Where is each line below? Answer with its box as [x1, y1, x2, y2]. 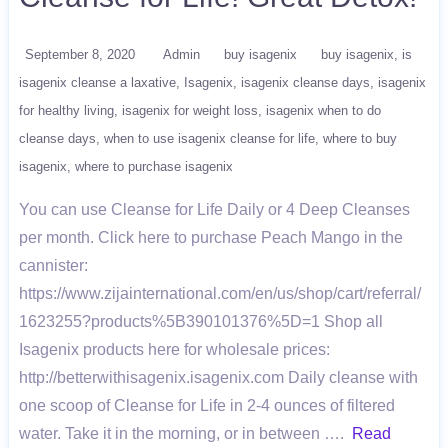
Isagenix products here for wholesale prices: [19, 341, 330, 358]
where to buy [323, 131, 397, 146]
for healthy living [19, 103, 114, 118]
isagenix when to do [266, 103, 381, 118]
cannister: [19, 257, 88, 274]
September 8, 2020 [25, 47, 135, 62]
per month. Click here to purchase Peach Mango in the [19, 229, 403, 246]
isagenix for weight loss [122, 103, 258, 118]
